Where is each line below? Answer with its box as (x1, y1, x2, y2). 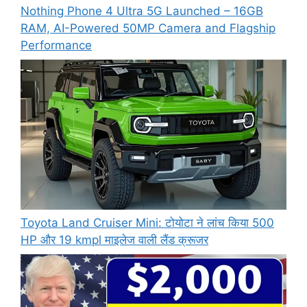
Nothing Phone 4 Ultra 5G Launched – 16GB (21, 3, 263, 18)
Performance (21, 38, 92, 52)
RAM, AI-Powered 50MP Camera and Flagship (21, 21, 275, 35)
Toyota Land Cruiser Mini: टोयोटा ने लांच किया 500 (21, 215, 274, 230)
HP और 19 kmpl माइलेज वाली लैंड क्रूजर (21, 232, 208, 247)
